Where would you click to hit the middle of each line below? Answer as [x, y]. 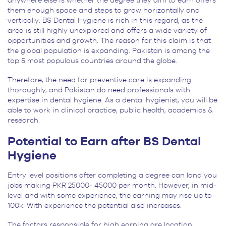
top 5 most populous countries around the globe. [92, 61]
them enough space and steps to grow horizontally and [104, 11]
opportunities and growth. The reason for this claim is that [109, 41]
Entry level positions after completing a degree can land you [112, 176]
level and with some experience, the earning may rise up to [110, 196]
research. [24, 121]
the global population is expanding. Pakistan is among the [109, 51]
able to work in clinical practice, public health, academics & [110, 111]
